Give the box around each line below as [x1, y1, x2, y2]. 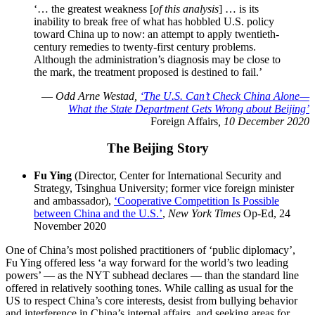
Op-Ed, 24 [240, 207, 290, 220]
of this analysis [153, 2, 219, 15]
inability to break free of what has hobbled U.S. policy [34, 15, 274, 27]
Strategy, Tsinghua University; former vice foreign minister [34, 182, 294, 195]
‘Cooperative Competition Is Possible [114, 195, 279, 207]
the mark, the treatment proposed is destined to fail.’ [34, 65, 262, 78]
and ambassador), [34, 195, 114, 207]
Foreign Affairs [150, 115, 218, 127]
